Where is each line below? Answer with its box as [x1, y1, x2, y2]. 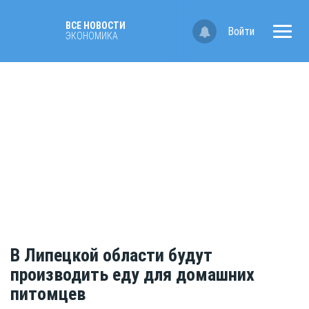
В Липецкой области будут [10, 245, 212, 266]
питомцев [10, 283, 86, 305]
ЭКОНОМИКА [66, 30, 118, 41]
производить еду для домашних [10, 264, 255, 286]
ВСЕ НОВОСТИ [66, 20, 126, 31]
